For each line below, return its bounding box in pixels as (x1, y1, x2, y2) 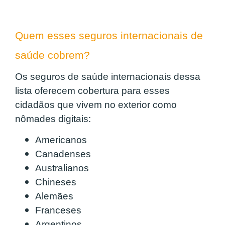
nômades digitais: (15, 114, 91, 125)
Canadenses (35, 149, 91, 160)
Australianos (35, 163, 89, 174)
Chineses (35, 177, 76, 188)
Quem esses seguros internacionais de (15, 30, 203, 42)
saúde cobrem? (15, 49, 90, 62)
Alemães (35, 191, 73, 202)
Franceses (35, 205, 81, 216)
